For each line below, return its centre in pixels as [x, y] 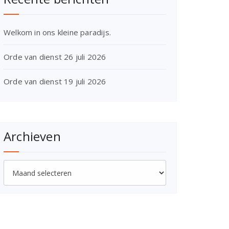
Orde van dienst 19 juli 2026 [55, 82]
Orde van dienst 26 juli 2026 [55, 57]
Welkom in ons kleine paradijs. [57, 32]
